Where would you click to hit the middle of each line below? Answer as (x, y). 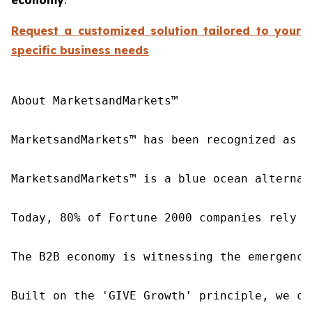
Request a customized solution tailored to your (156, 30)
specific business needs (80, 50)
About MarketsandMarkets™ (95, 100)
